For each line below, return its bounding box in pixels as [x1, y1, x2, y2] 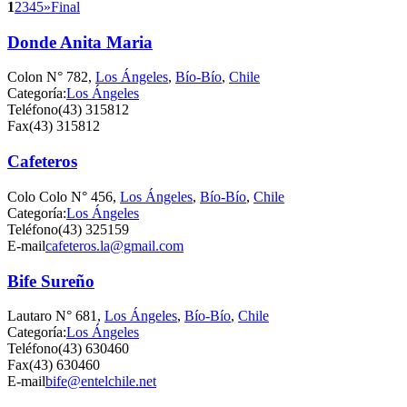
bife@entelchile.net [45, 373, 156, 390]
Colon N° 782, [7, 69, 95, 85]
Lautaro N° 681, [7, 308, 104, 324]
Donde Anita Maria [7, 32, 153, 52]
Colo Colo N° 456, [7, 188, 120, 204]
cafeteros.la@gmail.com [45, 237, 184, 253]
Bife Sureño [7, 271, 94, 291]
